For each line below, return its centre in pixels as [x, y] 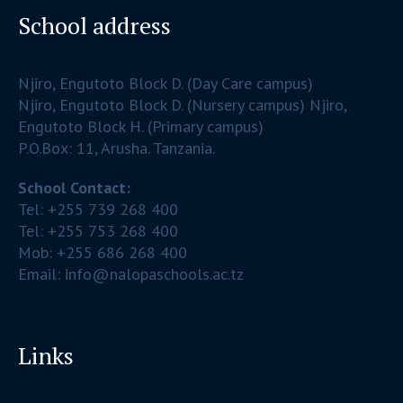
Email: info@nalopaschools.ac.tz [131, 273]
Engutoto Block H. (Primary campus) [141, 126]
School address [95, 25]
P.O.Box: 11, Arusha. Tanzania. [117, 148]
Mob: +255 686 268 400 [103, 252]
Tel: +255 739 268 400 [99, 209]
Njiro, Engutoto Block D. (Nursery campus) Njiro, [183, 104]
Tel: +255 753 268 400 [99, 230]
